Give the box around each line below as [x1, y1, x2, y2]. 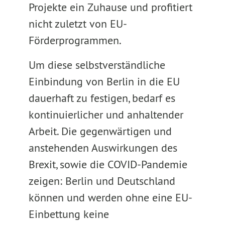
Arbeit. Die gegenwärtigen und [28, 124, 172, 138]
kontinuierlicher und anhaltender [28, 107, 183, 122]
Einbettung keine [28, 207, 109, 221]
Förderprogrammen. [28, 33, 122, 47]
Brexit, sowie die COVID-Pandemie [28, 157, 187, 171]
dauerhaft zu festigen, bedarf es [28, 91, 175, 105]
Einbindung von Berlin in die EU [28, 74, 180, 88]
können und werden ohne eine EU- [28, 190, 192, 204]
